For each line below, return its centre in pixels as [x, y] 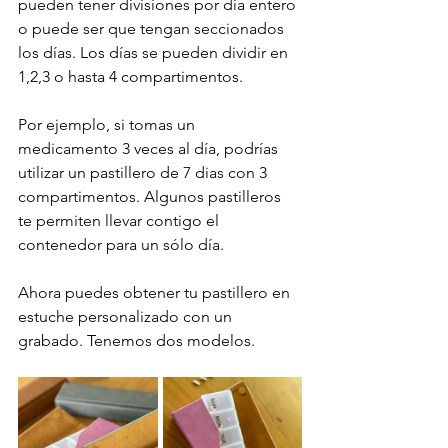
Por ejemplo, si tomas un [108, 124]
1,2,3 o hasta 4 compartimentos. [130, 76]
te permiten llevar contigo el [120, 220]
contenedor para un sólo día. [121, 244]
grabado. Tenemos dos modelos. [136, 340]
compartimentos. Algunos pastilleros [151, 196]
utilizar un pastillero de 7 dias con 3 [144, 172]
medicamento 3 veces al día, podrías [150, 148]
